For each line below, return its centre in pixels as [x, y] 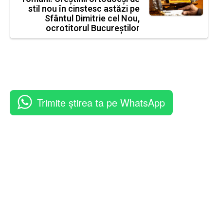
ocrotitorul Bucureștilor [93, 29]
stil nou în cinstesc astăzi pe [84, 9]
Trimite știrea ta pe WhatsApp [101, 103]
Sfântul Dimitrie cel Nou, [92, 19]
